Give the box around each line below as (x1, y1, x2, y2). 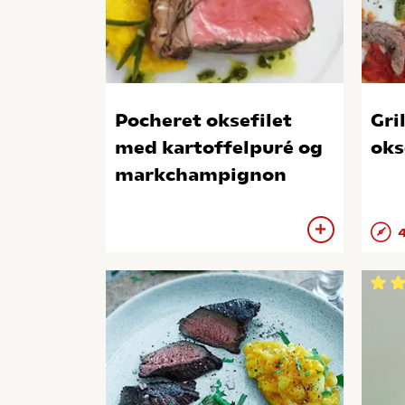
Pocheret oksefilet (115, 109, 292, 131)
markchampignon (115, 164, 287, 185)
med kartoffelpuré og (115, 137, 323, 158)
